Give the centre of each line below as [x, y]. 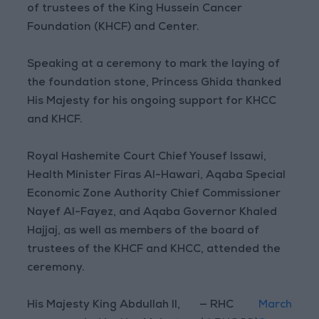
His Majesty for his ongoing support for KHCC [152, 102]
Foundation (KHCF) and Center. [114, 28]
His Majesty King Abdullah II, [104, 306]
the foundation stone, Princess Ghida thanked [155, 84]
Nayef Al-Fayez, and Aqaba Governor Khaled [152, 213]
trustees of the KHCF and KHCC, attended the [154, 250]
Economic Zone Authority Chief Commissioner [154, 195]
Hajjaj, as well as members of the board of [143, 232]
